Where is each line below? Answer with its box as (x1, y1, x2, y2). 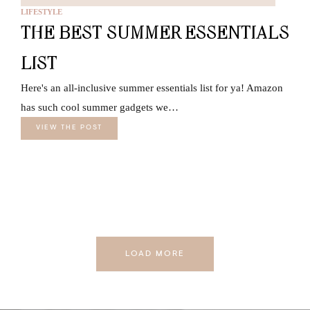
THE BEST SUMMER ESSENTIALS (21, 21, 289, 43)
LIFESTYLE (21, 7, 62, 16)
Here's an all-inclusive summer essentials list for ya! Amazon (21, 82, 283, 93)
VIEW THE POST (36, 124, 102, 131)
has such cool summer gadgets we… (21, 101, 179, 113)
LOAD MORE (125, 249, 185, 258)
